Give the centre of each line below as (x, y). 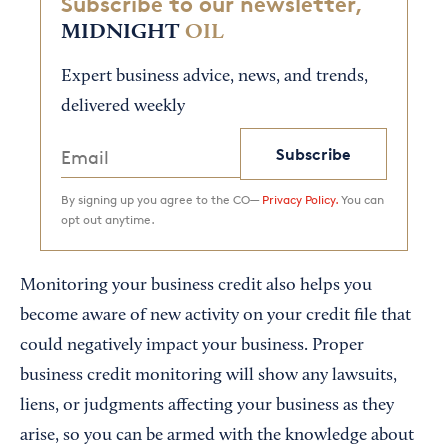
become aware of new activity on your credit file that (215, 316)
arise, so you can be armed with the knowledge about (217, 436)
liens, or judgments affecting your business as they (207, 406)
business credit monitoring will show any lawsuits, (208, 376)
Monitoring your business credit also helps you (196, 286)
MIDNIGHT (120, 32)
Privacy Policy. (300, 200)
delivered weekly (123, 107)
